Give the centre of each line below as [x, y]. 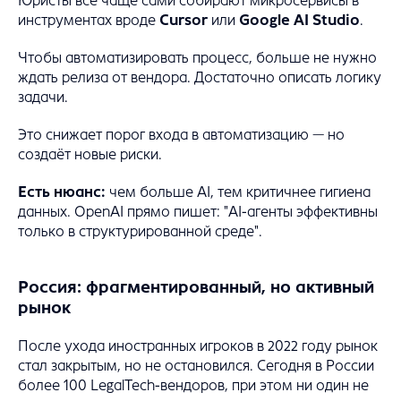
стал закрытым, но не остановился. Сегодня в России [196, 366]
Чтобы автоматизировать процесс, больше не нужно [197, 58]
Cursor [183, 21]
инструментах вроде [89, 21]
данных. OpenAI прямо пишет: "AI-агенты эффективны [198, 212]
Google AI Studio [299, 21]
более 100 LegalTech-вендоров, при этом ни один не [193, 386]
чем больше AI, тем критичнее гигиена [238, 192]
